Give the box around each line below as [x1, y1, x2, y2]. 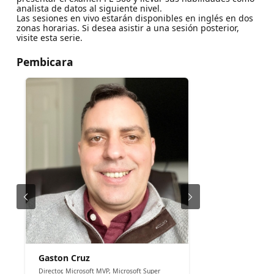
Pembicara [16, 54, 73, 70]
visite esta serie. [16, 32, 83, 44]
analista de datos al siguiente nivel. [16, 2, 162, 15]
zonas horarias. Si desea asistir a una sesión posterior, [16, 22, 239, 34]
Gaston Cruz [38, 252, 90, 264]
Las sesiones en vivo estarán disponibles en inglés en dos [16, 12, 253, 24]
